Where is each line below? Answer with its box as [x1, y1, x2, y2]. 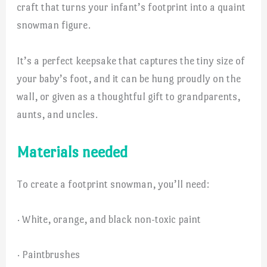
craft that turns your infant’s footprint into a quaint [17, 1, 246, 14]
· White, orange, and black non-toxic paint [17, 213, 201, 225]
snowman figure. [17, 19, 91, 32]
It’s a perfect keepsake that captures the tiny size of [17, 54, 246, 67]
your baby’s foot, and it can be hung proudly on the [17, 72, 241, 85]
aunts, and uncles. [17, 108, 98, 120]
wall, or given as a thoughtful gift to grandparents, [17, 90, 241, 103]
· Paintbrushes [17, 249, 80, 261]
